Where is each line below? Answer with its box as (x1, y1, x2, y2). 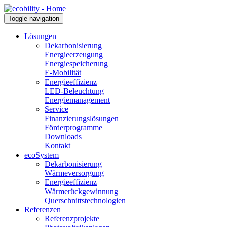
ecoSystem (24, 150, 59, 159)
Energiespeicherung (45, 59, 108, 68)
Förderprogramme (45, 123, 102, 132)
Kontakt (45, 141, 70, 150)
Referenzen (24, 205, 61, 214)
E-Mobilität (45, 68, 81, 77)
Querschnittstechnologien (45, 196, 126, 205)
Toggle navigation (8, 15, 59, 22)
